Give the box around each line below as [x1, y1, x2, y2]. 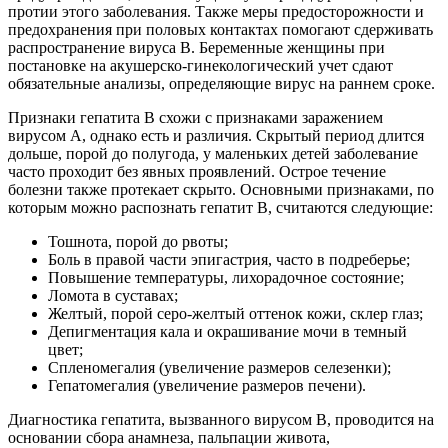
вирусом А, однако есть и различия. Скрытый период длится [8, 126, 424, 144]
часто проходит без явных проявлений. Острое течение [8, 162, 386, 180]
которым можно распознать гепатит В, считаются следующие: [8, 198, 433, 216]
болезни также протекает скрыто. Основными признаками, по [8, 180, 434, 198]
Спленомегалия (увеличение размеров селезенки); [48, 358, 391, 376]
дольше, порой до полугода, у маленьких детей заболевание [8, 144, 418, 162]
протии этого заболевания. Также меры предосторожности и [8, 2, 424, 20]
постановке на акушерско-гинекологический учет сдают [8, 56, 393, 74]
